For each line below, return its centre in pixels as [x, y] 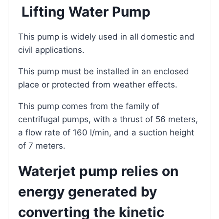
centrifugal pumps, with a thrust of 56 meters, [108, 119]
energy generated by [88, 191]
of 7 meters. [42, 145]
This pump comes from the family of [89, 106]
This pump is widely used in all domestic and [106, 36]
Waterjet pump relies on [98, 171]
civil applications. [51, 50]
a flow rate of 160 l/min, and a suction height [106, 132]
